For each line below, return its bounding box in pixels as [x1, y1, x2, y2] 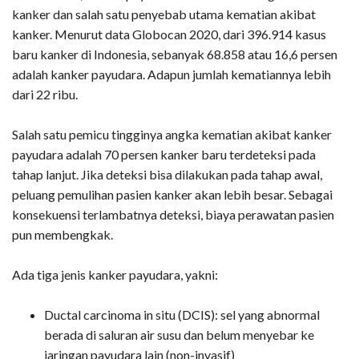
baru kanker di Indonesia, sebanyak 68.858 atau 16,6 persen [12, 46, 337, 62]
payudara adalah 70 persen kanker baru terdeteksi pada [12, 146, 316, 162]
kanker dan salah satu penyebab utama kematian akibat [12, 6, 316, 22]
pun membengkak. [12, 226, 113, 242]
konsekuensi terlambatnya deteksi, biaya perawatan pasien [12, 206, 334, 222]
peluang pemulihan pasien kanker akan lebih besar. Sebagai [12, 186, 333, 202]
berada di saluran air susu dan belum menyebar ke [44, 326, 314, 342]
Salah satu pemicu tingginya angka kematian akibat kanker [12, 126, 332, 142]
